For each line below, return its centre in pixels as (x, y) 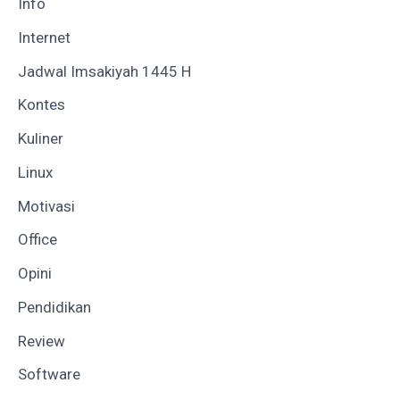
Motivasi (46, 206)
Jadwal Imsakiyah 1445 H (104, 71)
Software (49, 375)
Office (37, 240)
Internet (44, 37)
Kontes (42, 105)
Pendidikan (54, 307)
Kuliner (41, 139)
